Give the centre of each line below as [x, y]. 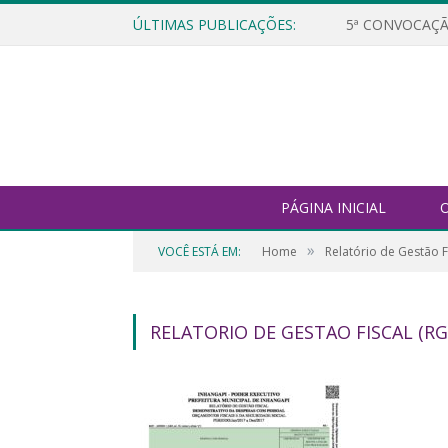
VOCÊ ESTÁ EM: [199, 252]
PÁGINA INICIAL [333, 208]
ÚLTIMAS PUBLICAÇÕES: [214, 24]
